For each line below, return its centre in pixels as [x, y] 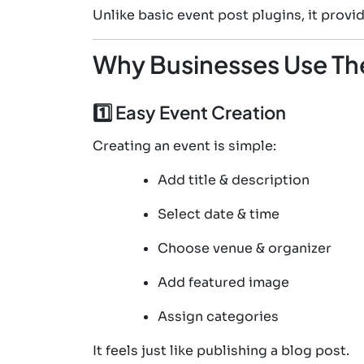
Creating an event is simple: [184, 145]
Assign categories [218, 316]
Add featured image [223, 282]
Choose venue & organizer [245, 248]
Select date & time [219, 214]
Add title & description [234, 180]
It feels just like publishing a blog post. [221, 350]
